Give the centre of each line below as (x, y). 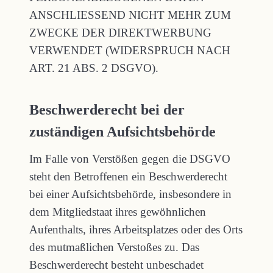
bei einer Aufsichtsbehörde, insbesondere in (130, 194)
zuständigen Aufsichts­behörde (122, 132)
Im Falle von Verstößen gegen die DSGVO (130, 159)
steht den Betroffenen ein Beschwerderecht (128, 176)
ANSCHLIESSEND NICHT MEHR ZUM (130, 15)
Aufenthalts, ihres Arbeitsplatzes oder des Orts (136, 229)
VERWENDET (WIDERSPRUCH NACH (130, 50)
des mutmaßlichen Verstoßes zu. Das (114, 247)
